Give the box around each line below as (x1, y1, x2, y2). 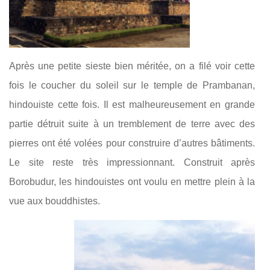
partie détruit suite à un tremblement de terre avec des (9, 118, 255, 129)
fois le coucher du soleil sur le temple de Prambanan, (9, 80, 255, 90)
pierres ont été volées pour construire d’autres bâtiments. (9, 137, 255, 148)
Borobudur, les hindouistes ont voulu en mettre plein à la (9, 176, 255, 187)
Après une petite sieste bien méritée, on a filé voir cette (9, 60, 255, 71)
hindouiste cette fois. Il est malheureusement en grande (9, 99, 255, 110)
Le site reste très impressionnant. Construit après (9, 157, 255, 168)
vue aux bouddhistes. (9, 195, 102, 206)
